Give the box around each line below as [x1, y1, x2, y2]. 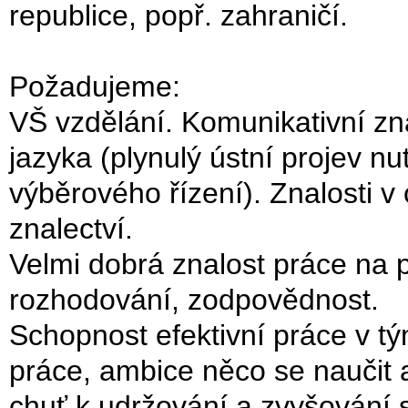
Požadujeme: [9, 70, 180, 103]
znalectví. [9, 212, 133, 245]
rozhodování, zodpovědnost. [9, 283, 379, 316]
